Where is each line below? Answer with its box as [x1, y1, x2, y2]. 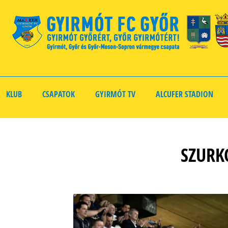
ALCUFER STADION [156, 89, 213, 100]
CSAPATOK [42, 89, 75, 100]
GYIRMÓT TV [95, 89, 135, 100]
